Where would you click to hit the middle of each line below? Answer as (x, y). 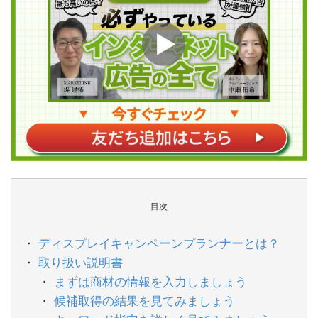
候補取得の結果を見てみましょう (145, 300)
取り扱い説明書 (81, 262)
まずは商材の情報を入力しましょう (151, 281)
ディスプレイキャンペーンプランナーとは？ (159, 243)
